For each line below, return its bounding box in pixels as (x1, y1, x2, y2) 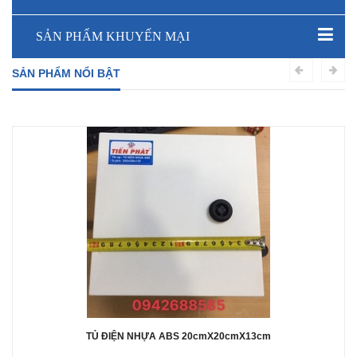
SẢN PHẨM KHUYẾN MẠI (36, 29, 190, 43)
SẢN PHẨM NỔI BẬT (12, 66, 120, 80)
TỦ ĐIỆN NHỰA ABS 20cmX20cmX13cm (86, 330, 271, 342)
